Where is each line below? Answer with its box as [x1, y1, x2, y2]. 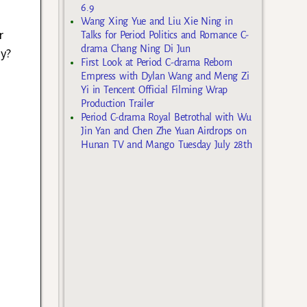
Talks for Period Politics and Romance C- [81, 29, 249, 41]
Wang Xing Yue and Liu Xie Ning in [81, 16, 233, 27]
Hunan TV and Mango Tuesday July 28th [81, 139, 252, 151]
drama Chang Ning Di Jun [81, 43, 191, 55]
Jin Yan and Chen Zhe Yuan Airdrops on [81, 125, 247, 137]
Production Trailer [81, 98, 154, 110]
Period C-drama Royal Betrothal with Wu [81, 112, 251, 123]
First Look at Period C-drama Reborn [81, 57, 233, 69]
